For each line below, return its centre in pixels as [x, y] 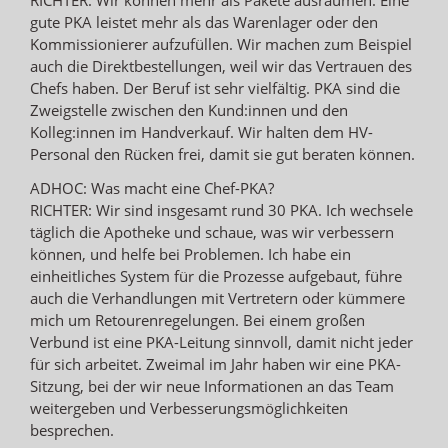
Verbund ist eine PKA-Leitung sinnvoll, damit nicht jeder [221, 341]
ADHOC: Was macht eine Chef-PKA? [152, 187]
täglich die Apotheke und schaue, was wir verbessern [212, 231]
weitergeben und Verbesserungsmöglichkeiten [189, 407]
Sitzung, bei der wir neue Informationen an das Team [212, 385]
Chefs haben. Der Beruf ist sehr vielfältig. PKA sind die [215, 87]
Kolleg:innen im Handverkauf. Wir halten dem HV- [201, 131]
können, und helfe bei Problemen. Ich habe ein [190, 253]
